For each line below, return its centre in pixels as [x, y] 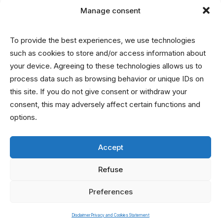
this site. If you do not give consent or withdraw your [98, 92]
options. [23, 117]
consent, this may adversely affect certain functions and [105, 104]
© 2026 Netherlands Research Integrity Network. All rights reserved [110, 193]
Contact [40, 83]
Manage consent [110, 10]
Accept [110, 147]
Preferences [110, 191]
